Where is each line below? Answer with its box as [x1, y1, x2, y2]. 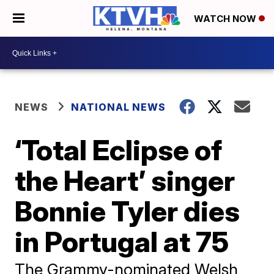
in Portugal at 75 [15, 224, 229, 259]
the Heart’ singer [15, 163, 235, 198]
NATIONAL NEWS [71, 101, 166, 113]
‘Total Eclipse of [15, 133, 223, 167]
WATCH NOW [194, 13, 259, 25]
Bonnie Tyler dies [15, 194, 240, 228]
